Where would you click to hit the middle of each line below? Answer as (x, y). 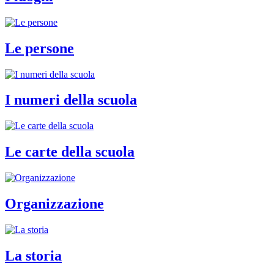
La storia (33, 255)
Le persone (39, 48)
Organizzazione (54, 204)
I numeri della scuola (71, 100)
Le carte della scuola (70, 152)
